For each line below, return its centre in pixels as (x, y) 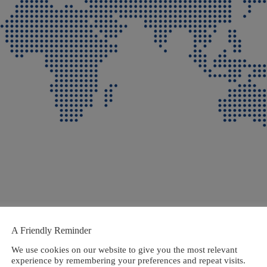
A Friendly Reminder (51, 230)
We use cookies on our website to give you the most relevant (124, 249)
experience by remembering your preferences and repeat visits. (128, 260)
